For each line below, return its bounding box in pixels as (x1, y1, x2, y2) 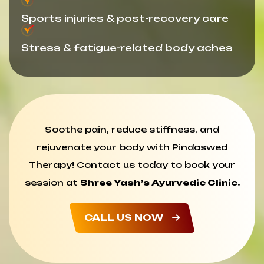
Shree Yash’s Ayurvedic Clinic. (80, 177, 240, 187)
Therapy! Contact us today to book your (29, 159, 235, 170)
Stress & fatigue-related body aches (21, 41, 233, 54)
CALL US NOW (84, 212, 163, 223)
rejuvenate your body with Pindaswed (37, 141, 227, 152)
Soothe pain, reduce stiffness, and (45, 124, 219, 134)
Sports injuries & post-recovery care (21, 12, 229, 24)
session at (24, 177, 80, 187)
